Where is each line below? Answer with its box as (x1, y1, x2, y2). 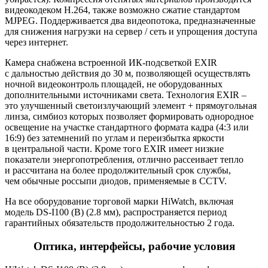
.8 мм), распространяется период (94, 207, 227, 218)
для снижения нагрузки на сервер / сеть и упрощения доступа (5, 26, 257, 37)
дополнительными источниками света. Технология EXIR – (5, 90, 246, 100)
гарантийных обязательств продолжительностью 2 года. (5, 218, 234, 229)
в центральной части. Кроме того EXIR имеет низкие (5, 144, 224, 154)
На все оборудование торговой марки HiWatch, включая (5, 196, 233, 207)
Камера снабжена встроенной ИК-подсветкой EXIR (5, 57, 217, 68)
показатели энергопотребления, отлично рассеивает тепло (5, 154, 243, 165)
